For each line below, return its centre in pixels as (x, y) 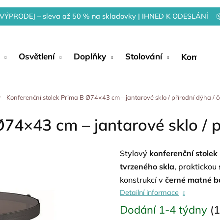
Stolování (144, 56)
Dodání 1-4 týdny (165, 210)
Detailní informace (149, 192)
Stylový (135, 153)
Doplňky (90, 56)
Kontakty (199, 56)
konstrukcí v (142, 180)
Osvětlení (37, 56)
